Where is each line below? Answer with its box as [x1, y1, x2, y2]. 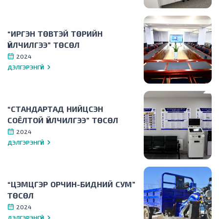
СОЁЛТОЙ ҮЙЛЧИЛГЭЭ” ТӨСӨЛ [7, 115, 118, 125]
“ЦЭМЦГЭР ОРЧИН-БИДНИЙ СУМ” [7, 179, 135, 189]
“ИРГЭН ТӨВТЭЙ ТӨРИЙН [7, 28, 103, 38]
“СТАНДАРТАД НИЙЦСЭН [7, 104, 103, 113]
